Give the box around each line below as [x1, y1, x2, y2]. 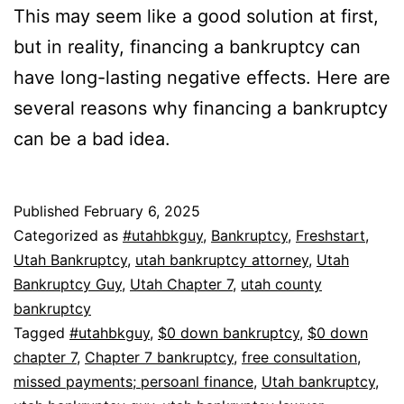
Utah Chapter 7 [130, 274, 233, 293]
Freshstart [296, 225, 365, 244]
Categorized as [14, 225, 123, 244]
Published [14, 201, 84, 220]
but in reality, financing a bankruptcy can [14, 35, 361, 58]
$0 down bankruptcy [158, 323, 299, 342]
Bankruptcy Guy [14, 274, 122, 293]
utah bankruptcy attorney [135, 250, 308, 269]
